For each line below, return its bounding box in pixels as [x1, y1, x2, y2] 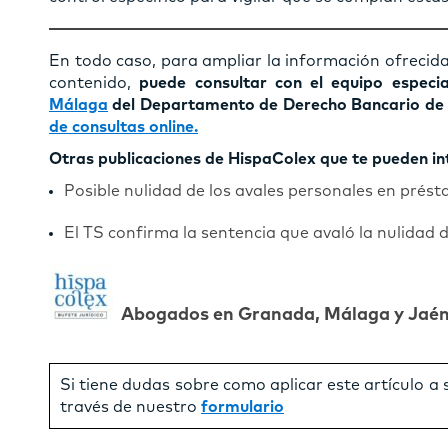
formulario [201, 398, 284, 415]
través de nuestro [60, 398, 201, 415]
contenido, [49, 74, 140, 91]
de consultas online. [49, 118, 198, 135]
